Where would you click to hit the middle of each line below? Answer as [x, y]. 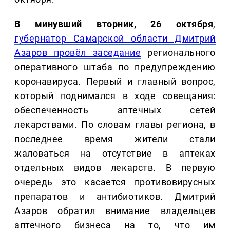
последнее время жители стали [115, 139]
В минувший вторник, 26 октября [114, 24]
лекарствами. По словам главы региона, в [115, 125]
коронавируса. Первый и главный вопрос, [115, 82]
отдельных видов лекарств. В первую [115, 168]
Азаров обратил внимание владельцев [115, 211]
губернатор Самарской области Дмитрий [115, 39]
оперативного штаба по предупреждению [115, 67]
